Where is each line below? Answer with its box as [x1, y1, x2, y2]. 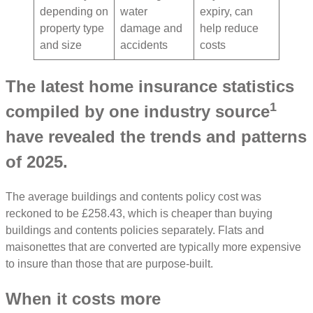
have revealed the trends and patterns [6, 127, 307, 147]
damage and [120, 22, 182, 35]
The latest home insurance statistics [6, 77, 294, 96]
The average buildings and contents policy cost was [6, 191, 261, 203]
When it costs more [6, 289, 161, 308]
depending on [40, 6, 108, 18]
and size [40, 39, 82, 52]
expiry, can [200, 6, 253, 18]
